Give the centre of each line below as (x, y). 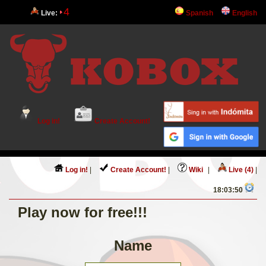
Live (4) (240, 170)
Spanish (199, 13)
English (244, 13)
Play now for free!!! (83, 213)
